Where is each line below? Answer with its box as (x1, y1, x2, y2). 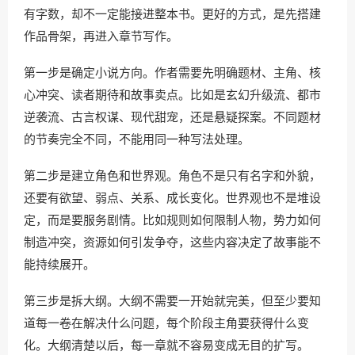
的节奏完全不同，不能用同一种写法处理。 (24, 132, 250, 146)
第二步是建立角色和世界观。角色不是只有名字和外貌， (24, 169, 321, 182)
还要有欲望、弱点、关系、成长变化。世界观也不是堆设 (24, 191, 321, 204)
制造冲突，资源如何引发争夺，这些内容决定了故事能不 (24, 235, 321, 249)
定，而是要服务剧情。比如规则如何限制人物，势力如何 (24, 213, 321, 227)
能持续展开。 (24, 258, 95, 271)
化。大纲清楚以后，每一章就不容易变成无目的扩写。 (24, 338, 309, 352)
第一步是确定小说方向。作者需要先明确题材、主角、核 (24, 66, 321, 79)
